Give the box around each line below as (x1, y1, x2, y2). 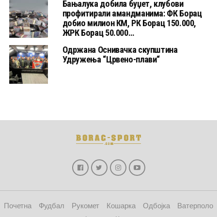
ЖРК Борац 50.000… (62, 28, 134, 38)
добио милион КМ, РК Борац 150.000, (62, 18, 197, 29)
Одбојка (143, 200, 170, 211)
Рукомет (72, 200, 99, 211)
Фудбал (39, 200, 64, 211)
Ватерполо (177, 200, 213, 211)
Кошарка (107, 200, 136, 211)
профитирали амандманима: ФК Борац (62, 8, 202, 19)
